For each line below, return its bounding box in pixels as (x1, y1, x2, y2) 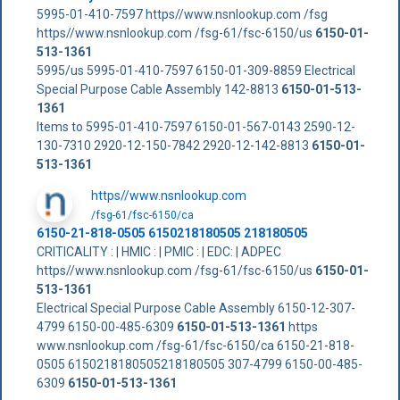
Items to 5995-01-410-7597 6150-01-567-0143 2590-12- (36, 119, 355, 134)
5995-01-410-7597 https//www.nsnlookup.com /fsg (36, 6, 328, 21)
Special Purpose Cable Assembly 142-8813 (36, 81, 281, 96)
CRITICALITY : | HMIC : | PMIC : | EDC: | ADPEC (36, 244, 281, 259)
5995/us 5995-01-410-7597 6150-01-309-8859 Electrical (36, 62, 355, 78)
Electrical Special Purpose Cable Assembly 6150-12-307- (36, 300, 355, 315)
